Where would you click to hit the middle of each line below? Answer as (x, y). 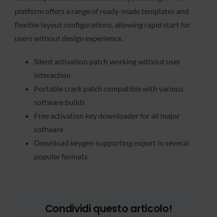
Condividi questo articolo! (108, 209)
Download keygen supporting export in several (111, 143)
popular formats (61, 156)
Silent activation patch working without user (107, 62)
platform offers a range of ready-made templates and (102, 11)
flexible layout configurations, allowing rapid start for (102, 25)
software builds (60, 102)
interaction (52, 75)
